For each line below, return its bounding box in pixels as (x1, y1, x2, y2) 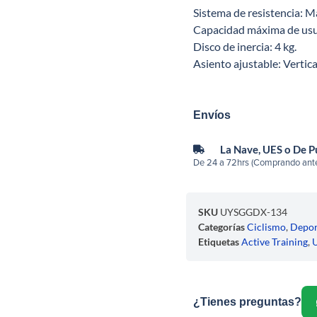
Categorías (198, 221, 246, 234)
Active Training (241, 236, 309, 248)
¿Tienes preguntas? (193, 296, 302, 309)
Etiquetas (198, 236, 240, 248)
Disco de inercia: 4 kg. (193, 40, 297, 54)
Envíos (193, 109, 231, 122)
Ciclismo (247, 221, 287, 234)
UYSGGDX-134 (220, 206, 288, 219)
